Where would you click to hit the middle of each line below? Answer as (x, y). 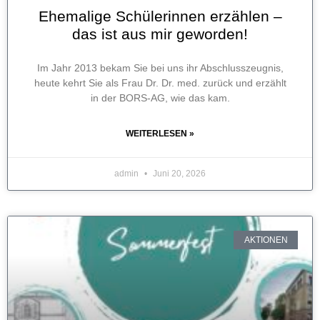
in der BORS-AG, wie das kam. (160, 98)
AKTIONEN (266, 240)
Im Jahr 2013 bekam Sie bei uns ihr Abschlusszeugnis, (160, 68)
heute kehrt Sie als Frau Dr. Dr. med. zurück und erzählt (160, 83)
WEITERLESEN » (160, 134)
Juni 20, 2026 (178, 174)
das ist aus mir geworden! (160, 34)
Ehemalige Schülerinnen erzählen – (160, 16)
